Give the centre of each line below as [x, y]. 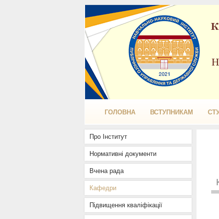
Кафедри [103, 188]
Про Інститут [108, 137]
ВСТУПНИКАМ [171, 112]
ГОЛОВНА [120, 112]
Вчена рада [106, 171]
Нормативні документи [123, 154]
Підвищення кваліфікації [126, 205]
